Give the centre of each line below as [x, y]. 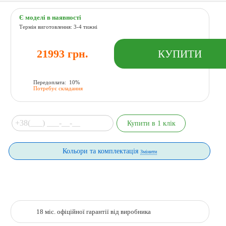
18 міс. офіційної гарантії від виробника [93, 212]
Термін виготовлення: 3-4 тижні [59, 27]
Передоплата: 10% [56, 82]
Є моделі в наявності [50, 18]
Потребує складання [58, 88]
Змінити [148, 152]
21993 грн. [63, 53]
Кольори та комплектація [101, 151]
